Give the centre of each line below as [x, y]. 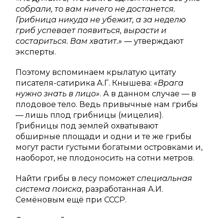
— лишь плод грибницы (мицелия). [90, 115]
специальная [164, 179]
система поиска [49, 189]
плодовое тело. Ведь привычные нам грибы [107, 105]
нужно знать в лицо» [58, 94]
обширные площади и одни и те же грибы [104, 137]
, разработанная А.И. [122, 189]
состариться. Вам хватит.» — [75, 41]
